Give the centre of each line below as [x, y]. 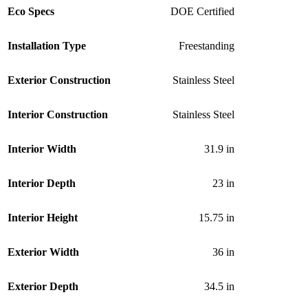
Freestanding [207, 45]
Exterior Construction [59, 80]
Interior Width [42, 148]
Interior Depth [42, 183]
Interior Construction [58, 114]
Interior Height [43, 217]
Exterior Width [43, 252]
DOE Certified [202, 11]
